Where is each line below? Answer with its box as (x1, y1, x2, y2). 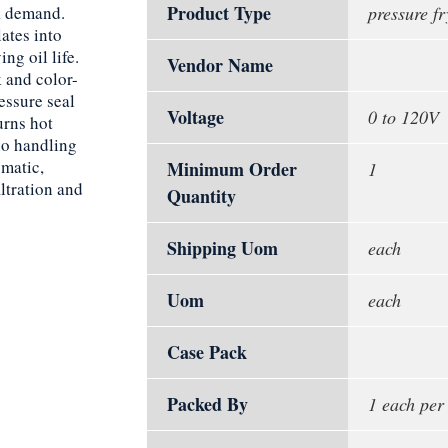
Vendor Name (167, 52, 273, 78)
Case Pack (167, 339, 247, 365)
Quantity (167, 183, 236, 209)
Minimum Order (167, 156, 297, 182)
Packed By (167, 391, 248, 417)
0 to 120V (368, 105, 439, 129)
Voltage (167, 104, 224, 130)
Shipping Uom (167, 235, 278, 261)
